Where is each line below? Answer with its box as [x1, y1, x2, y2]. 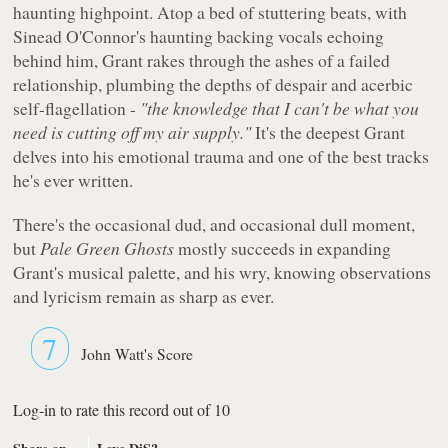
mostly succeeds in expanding [174, 235, 392, 260]
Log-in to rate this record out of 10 [13, 398, 231, 420]
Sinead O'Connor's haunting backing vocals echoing [13, 23, 385, 48]
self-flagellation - [13, 95, 141, 120]
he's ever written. [13, 167, 134, 192]
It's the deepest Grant [251, 119, 406, 144]
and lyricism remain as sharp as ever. [13, 283, 275, 308]
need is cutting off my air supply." [13, 119, 252, 144]
